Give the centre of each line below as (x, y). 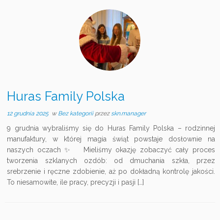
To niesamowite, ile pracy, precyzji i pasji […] (76, 182)
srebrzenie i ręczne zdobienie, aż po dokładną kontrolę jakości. (111, 171)
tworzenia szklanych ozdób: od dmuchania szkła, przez (111, 161)
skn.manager (129, 113)
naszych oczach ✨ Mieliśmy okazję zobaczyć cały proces (111, 150)
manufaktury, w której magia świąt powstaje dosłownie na (111, 139)
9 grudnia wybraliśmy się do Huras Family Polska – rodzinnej (111, 128)
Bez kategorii (77, 113)
